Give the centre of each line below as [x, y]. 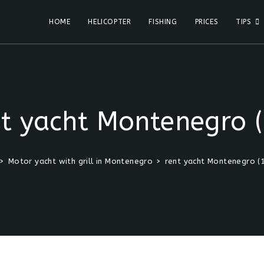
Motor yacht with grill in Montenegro [80, 161]
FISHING [163, 22]
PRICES [207, 22]
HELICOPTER [110, 22]
